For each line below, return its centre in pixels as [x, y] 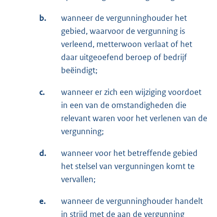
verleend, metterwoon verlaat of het [127, 44]
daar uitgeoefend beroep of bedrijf [124, 57]
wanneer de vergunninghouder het [124, 18]
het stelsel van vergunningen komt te [128, 166]
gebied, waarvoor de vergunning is [123, 31]
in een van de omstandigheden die [124, 105]
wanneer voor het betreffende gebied [129, 153]
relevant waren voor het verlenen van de [134, 118]
